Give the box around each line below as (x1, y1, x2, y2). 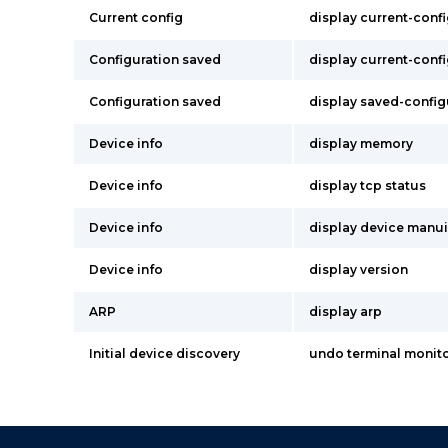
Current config (89, 10, 183, 25)
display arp (309, 304, 382, 319)
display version (309, 262, 408, 277)
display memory (309, 136, 413, 151)
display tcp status (309, 178, 426, 193)
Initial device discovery (89, 346, 240, 361)
